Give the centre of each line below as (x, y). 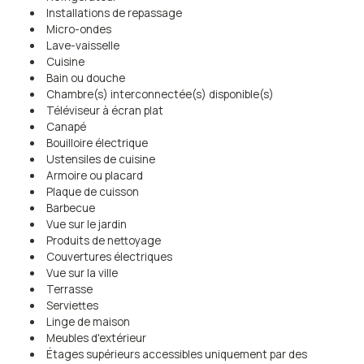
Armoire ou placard (94, 175)
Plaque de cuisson (92, 191)
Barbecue (70, 208)
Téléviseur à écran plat (104, 110)
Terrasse (69, 289)
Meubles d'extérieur (96, 338)
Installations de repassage (114, 13)
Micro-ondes (78, 29)
